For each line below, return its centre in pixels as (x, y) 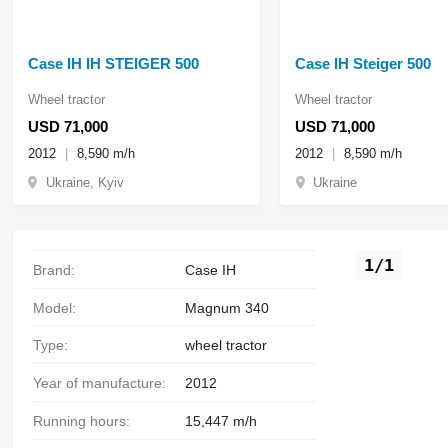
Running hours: (86, 421)
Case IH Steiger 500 (363, 63)
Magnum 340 (226, 307)
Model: (60, 307)
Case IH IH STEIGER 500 (113, 63)
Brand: (58, 269)
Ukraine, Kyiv (84, 182)
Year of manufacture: (103, 383)
